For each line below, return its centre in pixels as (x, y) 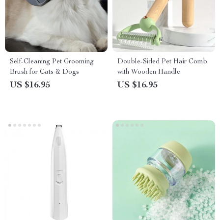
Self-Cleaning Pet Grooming (52, 62)
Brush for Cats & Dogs (44, 72)
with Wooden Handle (149, 72)
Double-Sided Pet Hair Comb (162, 62)
